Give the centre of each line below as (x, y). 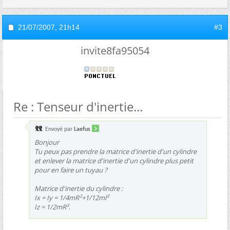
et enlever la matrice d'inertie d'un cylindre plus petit (114, 161)
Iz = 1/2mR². (52, 207)
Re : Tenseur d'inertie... (78, 107)
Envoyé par (59, 129)
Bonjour (47, 142)
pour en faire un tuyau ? (71, 170)
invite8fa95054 (115, 51)
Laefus (82, 129)
